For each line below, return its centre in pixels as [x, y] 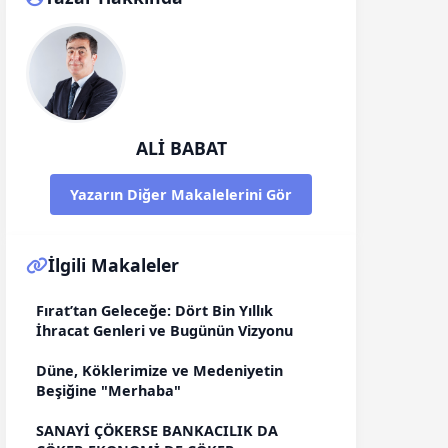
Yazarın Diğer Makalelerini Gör [181, 194]
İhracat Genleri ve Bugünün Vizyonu [164, 330]
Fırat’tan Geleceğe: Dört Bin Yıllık [154, 310]
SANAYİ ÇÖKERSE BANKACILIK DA [157, 430]
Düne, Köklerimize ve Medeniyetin [159, 370]
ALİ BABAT [181, 148]
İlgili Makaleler [113, 265]
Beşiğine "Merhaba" [108, 390]
